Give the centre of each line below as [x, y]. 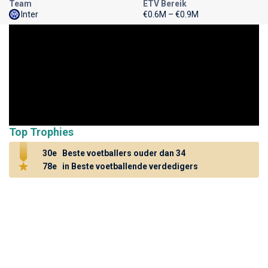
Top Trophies [41, 132]
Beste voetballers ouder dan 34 [123, 153]
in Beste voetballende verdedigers [129, 166]
